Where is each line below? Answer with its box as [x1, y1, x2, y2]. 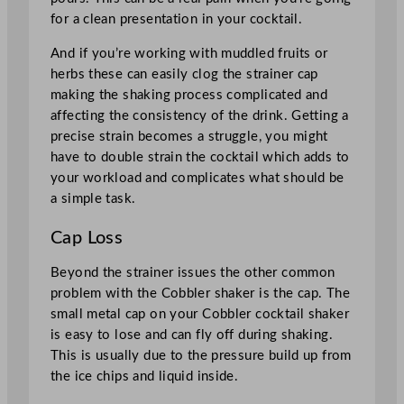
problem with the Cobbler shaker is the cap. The [50, 287, 350, 301]
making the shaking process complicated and [50, 88, 328, 103]
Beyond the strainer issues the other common [50, 266, 335, 280]
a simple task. [50, 192, 136, 207]
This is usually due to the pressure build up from [50, 349, 352, 363]
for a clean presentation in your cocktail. [50, 13, 303, 27]
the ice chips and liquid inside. [50, 370, 239, 384]
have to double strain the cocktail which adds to [50, 151, 350, 165]
